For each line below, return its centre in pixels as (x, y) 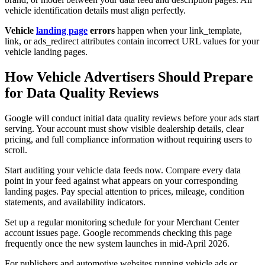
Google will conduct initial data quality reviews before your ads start (132, 118)
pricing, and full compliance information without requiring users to (128, 139)
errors (101, 31)
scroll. (16, 150)
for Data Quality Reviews (82, 93)
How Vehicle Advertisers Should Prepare (129, 77)
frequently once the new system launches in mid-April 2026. (117, 243)
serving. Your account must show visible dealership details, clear (124, 128)
